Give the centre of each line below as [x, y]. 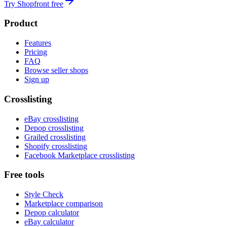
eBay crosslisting [51, 119]
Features [38, 43]
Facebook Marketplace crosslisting [80, 155]
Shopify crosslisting [56, 146]
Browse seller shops [56, 70]
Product [21, 23]
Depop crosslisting [54, 128]
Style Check [44, 195]
